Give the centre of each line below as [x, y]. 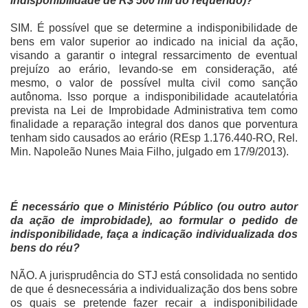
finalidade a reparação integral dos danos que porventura [154, 124]
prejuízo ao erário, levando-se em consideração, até [154, 69]
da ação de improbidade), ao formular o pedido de [154, 220]
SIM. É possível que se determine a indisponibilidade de [154, 27]
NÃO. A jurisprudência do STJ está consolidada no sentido [154, 275]
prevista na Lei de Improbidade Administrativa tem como [154, 110]
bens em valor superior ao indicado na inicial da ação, [154, 41]
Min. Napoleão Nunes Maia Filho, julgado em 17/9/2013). [150, 151]
